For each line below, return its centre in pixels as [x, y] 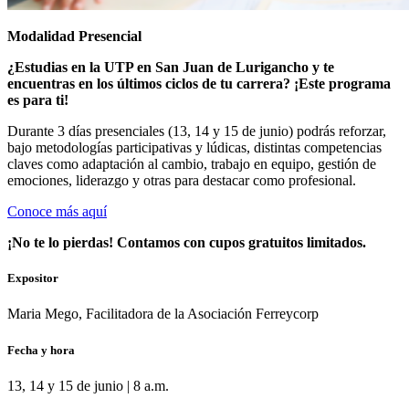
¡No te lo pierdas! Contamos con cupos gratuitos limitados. [189, 242]
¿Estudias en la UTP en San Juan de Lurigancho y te [171, 67]
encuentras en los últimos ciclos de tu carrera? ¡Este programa [199, 83]
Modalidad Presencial [74, 36]
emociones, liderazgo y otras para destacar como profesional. [182, 180]
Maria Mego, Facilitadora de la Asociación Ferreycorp [163, 314]
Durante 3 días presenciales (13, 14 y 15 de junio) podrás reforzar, [197, 131]
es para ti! [38, 100]
